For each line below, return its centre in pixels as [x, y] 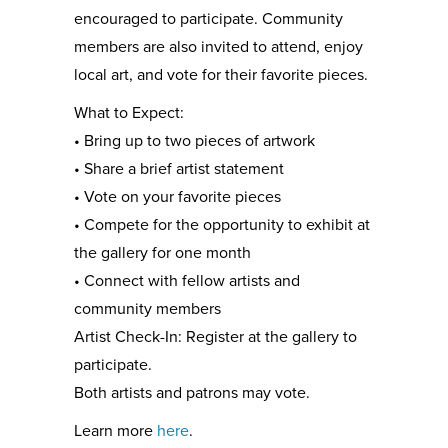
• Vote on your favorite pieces [177, 197]
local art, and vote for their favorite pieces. [221, 75]
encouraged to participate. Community [208, 19]
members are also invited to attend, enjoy [218, 47]
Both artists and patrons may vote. [192, 393]
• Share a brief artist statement [179, 169]
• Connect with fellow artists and [187, 281]
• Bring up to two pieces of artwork [194, 141]
